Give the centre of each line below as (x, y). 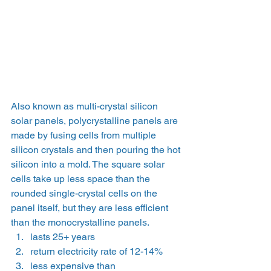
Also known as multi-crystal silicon (86, 106)
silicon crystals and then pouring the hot (97, 150)
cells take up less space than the (82, 179)
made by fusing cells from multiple (85, 135)
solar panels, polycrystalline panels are (96, 121)
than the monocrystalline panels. (80, 222)
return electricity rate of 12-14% (96, 251)
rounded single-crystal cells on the (85, 193)
